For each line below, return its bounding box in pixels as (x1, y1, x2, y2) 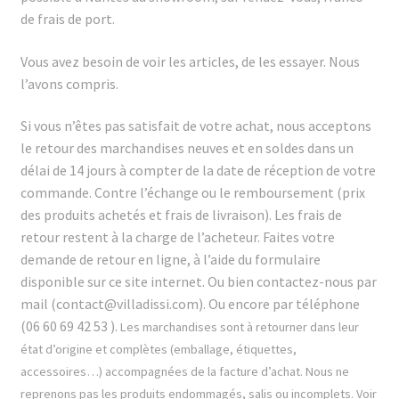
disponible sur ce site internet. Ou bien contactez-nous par (20, 273, 377, 291)
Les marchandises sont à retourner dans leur (119, 319, 359, 336)
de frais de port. (20, 9, 115, 28)
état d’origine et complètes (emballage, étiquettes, (20, 341, 297, 358)
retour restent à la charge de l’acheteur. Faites (20, 228, 302, 247)
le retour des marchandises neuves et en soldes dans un (20, 139, 354, 158)
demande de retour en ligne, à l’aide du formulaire (20, 250, 321, 269)
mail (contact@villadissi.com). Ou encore (20, 295, 273, 313)
